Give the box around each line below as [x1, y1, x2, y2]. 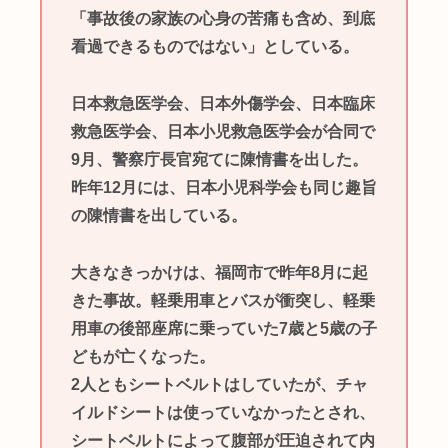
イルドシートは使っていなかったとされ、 [70, 403, 375, 421]
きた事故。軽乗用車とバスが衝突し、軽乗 [70, 291, 375, 309]
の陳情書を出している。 [70, 206, 247, 224]
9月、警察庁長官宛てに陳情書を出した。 [70, 150, 368, 168]
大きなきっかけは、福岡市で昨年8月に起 [70, 263, 368, 281]
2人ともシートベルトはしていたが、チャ [70, 375, 368, 393]
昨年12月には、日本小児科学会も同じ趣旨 [70, 178, 377, 196]
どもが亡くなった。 [70, 347, 215, 365]
